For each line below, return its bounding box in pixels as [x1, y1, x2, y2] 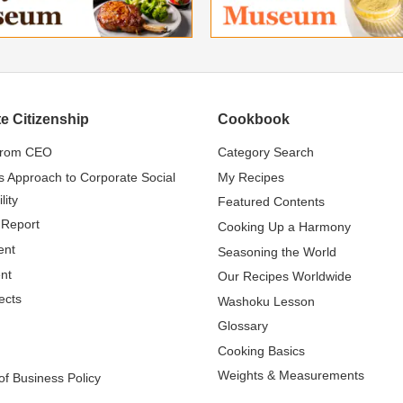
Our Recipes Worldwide [218, 269, 352, 284]
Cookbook [218, 112, 290, 128]
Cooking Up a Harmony [218, 219, 351, 234]
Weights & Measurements [218, 368, 364, 383]
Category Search [218, 145, 314, 160]
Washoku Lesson [218, 293, 315, 309]
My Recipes [218, 169, 284, 184]
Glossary [218, 318, 268, 334]
